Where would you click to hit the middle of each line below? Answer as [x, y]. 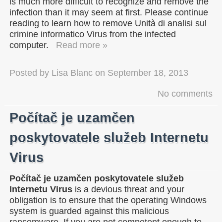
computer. [29, 45]
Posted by [30, 73]
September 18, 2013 [148, 73]
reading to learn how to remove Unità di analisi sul [108, 23]
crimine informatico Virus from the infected [93, 34]
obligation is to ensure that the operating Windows [108, 200]
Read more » [82, 45]
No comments [185, 93]
